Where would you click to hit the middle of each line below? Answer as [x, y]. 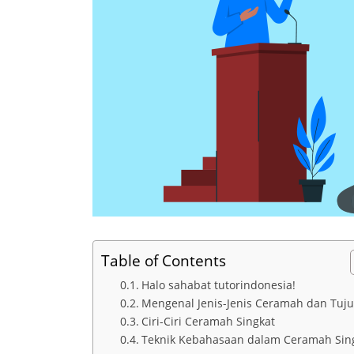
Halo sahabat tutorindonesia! [218, 285]
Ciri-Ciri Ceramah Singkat [208, 322]
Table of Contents [164, 261]
